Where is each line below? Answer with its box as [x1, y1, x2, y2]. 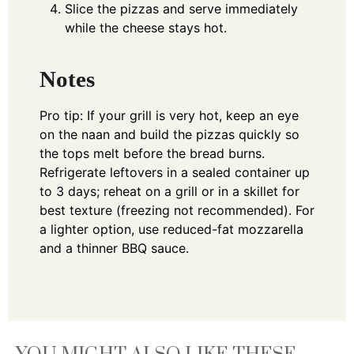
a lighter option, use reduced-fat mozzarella [40, 220, 303, 237]
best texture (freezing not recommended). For [40, 201, 314, 218]
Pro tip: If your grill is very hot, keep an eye [40, 107, 299, 123]
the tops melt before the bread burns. [40, 145, 265, 161]
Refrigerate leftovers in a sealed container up [40, 164, 310, 180]
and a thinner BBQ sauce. [40, 239, 189, 256]
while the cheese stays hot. [65, 20, 227, 36]
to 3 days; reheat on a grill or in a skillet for [40, 183, 299, 199]
